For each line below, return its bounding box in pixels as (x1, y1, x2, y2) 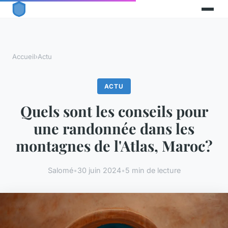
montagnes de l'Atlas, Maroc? (15, 136, 213, 156)
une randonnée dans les (34, 119, 194, 138)
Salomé (47, 165, 73, 175)
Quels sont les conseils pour (20, 101, 208, 121)
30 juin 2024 (77, 165, 121, 175)
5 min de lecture (125, 165, 181, 175)
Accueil (12, 52, 35, 61)
